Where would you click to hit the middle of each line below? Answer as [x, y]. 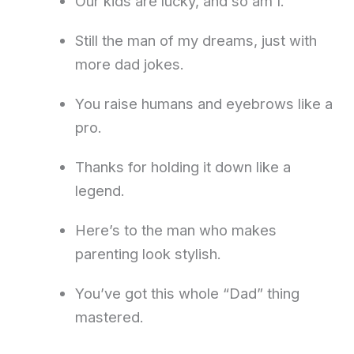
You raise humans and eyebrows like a [203, 104]
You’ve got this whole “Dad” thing [187, 294]
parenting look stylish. [148, 254]
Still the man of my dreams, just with [196, 41]
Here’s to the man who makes [175, 230]
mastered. [109, 317]
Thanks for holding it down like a [183, 167]
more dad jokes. [129, 64]
